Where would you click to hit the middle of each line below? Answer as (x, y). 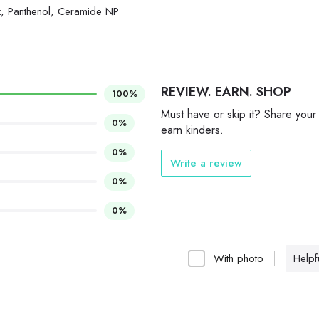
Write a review (206, 163)
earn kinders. (192, 130)
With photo (239, 259)
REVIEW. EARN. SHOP (226, 92)
